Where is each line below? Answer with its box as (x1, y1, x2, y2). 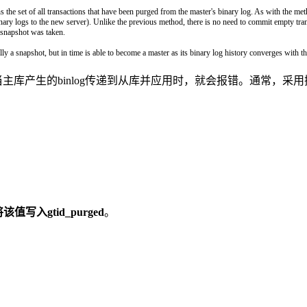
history (225, 47, 249, 58)
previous (129, 16, 159, 27)
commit (248, 16, 274, 27)
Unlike (93, 16, 117, 27)
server (66, 16, 86, 27)
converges (249, 47, 284, 58)
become (116, 47, 140, 58)
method (159, 16, 183, 27)
